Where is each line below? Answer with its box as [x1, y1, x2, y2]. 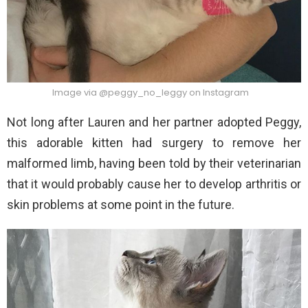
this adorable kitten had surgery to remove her [7, 135, 301, 150]
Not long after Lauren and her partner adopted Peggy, [7, 114, 301, 129]
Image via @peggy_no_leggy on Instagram [52, 85, 249, 99]
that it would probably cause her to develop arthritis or [7, 176, 301, 191]
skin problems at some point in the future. [7, 197, 234, 212]
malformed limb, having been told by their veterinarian [7, 155, 301, 170]
